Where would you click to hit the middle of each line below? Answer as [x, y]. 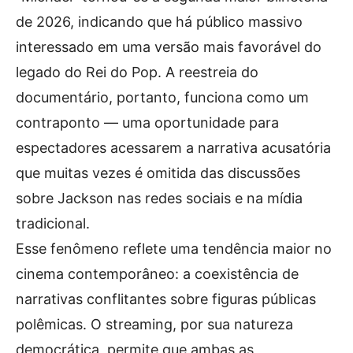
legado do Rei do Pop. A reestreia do [137, 72]
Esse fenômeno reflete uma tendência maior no [174, 249]
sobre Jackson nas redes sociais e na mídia [159, 198]
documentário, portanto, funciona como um [162, 97]
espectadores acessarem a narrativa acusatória [173, 148]
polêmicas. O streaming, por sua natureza [154, 324]
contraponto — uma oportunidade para [147, 123]
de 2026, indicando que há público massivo [159, 22]
